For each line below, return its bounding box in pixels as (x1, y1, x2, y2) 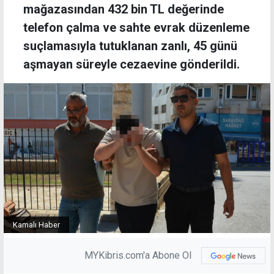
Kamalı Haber (13, 220, 60, 229)
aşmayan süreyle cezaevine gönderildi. (23, 56, 240, 72)
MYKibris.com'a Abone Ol (84, 249, 191, 261)
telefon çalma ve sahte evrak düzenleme (23, 20, 250, 35)
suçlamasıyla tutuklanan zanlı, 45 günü (23, 38, 237, 53)
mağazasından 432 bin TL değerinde (23, 1, 224, 17)
